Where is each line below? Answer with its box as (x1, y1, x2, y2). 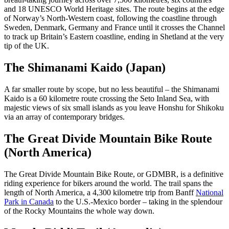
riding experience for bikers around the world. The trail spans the (4, 178, 213, 188)
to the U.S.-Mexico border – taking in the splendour (54, 197, 222, 206)
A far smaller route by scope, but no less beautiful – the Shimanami (4, 85, 219, 94)
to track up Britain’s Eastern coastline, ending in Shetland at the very (4, 32, 224, 41)
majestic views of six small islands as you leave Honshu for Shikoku (4, 103, 224, 112)
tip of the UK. (4, 41, 49, 51)
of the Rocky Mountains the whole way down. (4, 206, 154, 215)
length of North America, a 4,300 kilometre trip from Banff (4, 188, 196, 197)
